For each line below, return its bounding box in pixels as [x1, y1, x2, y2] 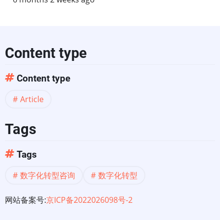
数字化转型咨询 [20, 169, 75, 181]
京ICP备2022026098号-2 [46, 194, 133, 205]
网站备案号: [5, 194, 46, 205]
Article [20, 94, 44, 105]
